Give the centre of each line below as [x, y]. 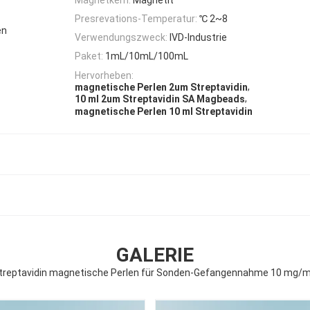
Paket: [89, 56]
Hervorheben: [104, 75]
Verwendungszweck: [121, 38]
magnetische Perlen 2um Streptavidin [161, 88]
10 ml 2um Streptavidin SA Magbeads [160, 99]
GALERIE [155, 255]
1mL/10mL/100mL [147, 56]
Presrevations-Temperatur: [136, 18]
